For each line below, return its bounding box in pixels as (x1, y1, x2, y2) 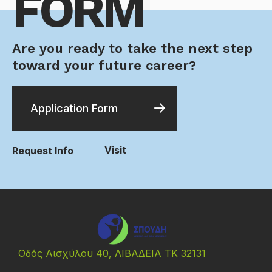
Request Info (12, 144, 73, 157)
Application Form (30, 102, 118, 115)
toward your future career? (12, 58, 196, 73)
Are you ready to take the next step (12, 41, 253, 56)
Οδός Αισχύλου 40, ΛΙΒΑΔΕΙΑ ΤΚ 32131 (18, 247, 206, 260)
